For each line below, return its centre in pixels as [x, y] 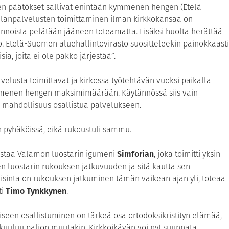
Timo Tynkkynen [36, 191]
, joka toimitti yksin [187, 154]
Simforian [135, 154]
